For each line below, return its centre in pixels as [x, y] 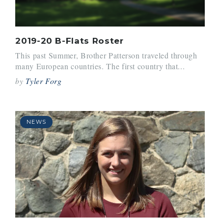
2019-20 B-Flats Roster [69, 41]
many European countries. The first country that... [100, 66]
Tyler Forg [44, 81]
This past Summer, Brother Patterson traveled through [106, 55]
